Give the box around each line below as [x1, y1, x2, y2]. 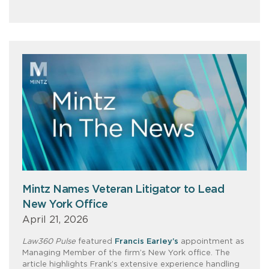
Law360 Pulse [22, 238, 76, 246]
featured [76, 238, 115, 246]
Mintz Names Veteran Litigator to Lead [22, 184, 225, 196]
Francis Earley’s [115, 238, 178, 246]
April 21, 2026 [22, 215, 88, 225]
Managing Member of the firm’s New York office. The [22, 249, 230, 258]
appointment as [178, 238, 244, 246]
